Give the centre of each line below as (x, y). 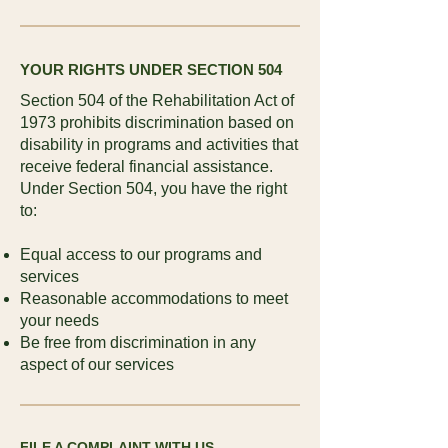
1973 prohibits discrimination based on (157, 122)
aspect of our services (97, 364)
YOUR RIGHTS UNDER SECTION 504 (151, 69)
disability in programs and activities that (159, 144)
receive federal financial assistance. (146, 166)
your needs (59, 320)
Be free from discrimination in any (138, 342)
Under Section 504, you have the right (153, 188)
